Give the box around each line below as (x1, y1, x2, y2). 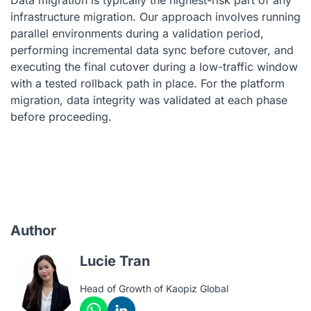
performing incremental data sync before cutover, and (10, 42, 294, 57)
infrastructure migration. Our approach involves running (10, 9, 301, 24)
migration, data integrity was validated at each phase (10, 92, 287, 107)
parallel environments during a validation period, (10, 26, 264, 40)
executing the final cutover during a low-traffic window (10, 59, 298, 74)
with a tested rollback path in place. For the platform (10, 76, 285, 90)
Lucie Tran (80, 252, 150, 269)
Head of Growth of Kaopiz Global (80, 282, 228, 294)
